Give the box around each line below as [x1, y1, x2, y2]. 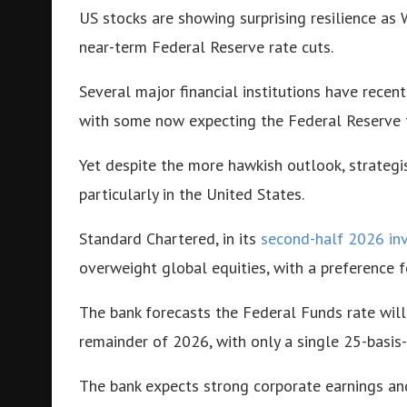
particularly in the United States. [79, 183, 304, 204]
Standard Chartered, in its [79, 227, 261, 249]
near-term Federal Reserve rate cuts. [79, 35, 333, 57]
